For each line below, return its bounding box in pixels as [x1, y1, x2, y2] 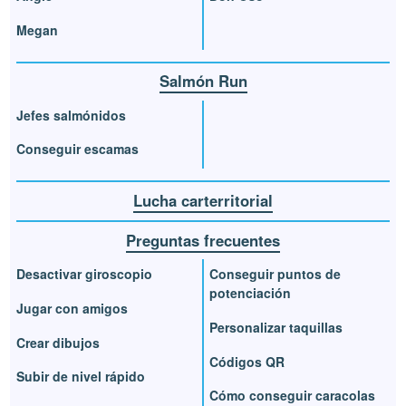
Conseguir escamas [16, 140, 140, 159]
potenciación [209, 284, 291, 303]
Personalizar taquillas [209, 317, 343, 336]
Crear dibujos [16, 333, 101, 352]
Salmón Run [159, 70, 247, 92]
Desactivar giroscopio [16, 265, 153, 284]
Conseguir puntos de [209, 265, 341, 284]
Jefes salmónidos [16, 105, 127, 124]
